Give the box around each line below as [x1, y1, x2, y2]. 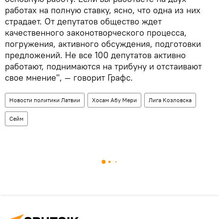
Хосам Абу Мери [92, 96, 137, 104]
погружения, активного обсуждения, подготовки [5, 38, 201, 49]
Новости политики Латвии [9, 96, 80, 104]
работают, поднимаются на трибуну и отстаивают [5, 60, 202, 72]
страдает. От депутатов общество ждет [5, 15, 162, 27]
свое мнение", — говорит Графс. [5, 71, 133, 83]
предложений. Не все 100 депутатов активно [5, 49, 186, 61]
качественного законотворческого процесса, [5, 26, 187, 38]
